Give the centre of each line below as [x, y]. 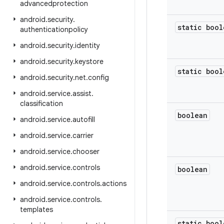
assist [82, 93]
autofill [84, 119]
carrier [83, 135]
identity [87, 45]
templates [36, 209]
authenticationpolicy [54, 29]
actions [114, 183]
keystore [89, 61]
